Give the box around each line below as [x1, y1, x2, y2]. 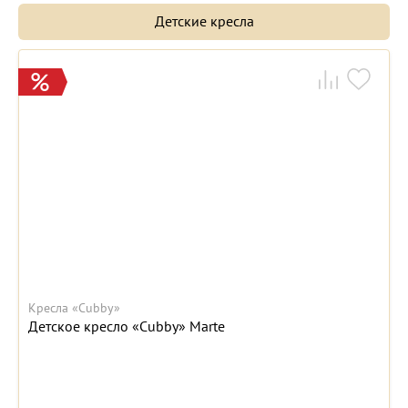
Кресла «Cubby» [28, 300, 120, 317]
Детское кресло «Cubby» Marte [28, 317, 225, 336]
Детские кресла [154, 12, 254, 31]
